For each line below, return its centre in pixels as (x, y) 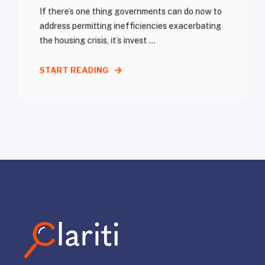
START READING (74, 70)
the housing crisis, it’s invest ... (97, 41)
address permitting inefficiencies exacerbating (130, 26)
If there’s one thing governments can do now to (131, 12)
